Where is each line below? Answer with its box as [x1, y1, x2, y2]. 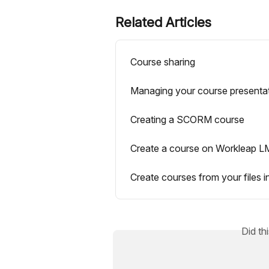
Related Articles [115, 14, 211, 30]
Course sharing [130, 55, 195, 68]
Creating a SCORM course [130, 113, 244, 125]
